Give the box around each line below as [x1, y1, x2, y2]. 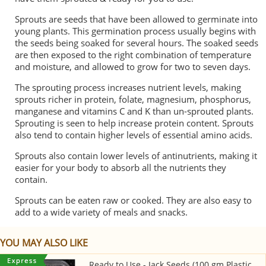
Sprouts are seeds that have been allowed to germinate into [15, 13, 258, 25]
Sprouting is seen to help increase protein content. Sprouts [15, 117, 254, 129]
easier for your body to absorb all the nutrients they [15, 161, 226, 173]
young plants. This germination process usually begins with [15, 25, 256, 37]
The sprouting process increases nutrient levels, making [15, 81, 241, 93]
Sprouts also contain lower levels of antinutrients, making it [15, 150, 257, 161]
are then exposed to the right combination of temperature [15, 49, 251, 61]
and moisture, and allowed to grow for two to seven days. [15, 61, 251, 72]
